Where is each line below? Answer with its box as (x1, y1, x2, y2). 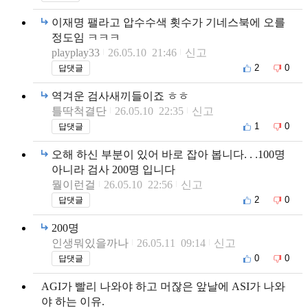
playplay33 (52, 46, 100, 58)
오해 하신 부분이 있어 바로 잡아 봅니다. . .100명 (52, 148, 285, 160)
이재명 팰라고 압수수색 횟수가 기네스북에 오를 (52, 16, 285, 28)
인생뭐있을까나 (52, 236, 129, 249)
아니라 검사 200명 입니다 (52, 163, 175, 175)
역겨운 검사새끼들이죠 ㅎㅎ (52, 89, 189, 102)
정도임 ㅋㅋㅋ (52, 31, 120, 43)
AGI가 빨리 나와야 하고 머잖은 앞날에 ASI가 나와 (41, 280, 285, 292)
